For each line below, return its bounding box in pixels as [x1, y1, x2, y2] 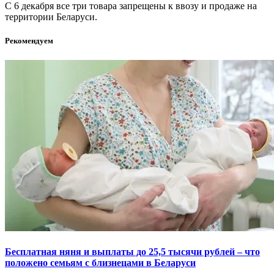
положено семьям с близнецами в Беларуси [5, 257, 196, 268]
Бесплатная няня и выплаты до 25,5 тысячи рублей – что [5, 246, 260, 257]
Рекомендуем [5, 36, 53, 46]
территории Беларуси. [5, 12, 97, 23]
